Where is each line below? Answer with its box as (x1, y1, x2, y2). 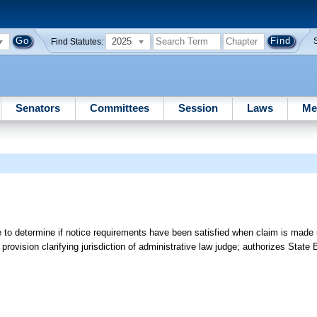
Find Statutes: (51, 37, 104, 46)
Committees (89, 101, 149, 114)
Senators (16, 101, 61, 114)
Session (178, 101, 218, 114)
